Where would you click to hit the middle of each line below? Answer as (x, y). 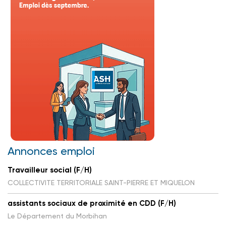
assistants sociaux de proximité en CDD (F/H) (92, 203)
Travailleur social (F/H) (50, 170)
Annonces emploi (51, 151)
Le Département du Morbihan (57, 216)
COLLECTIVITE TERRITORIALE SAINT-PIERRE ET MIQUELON (101, 182)
